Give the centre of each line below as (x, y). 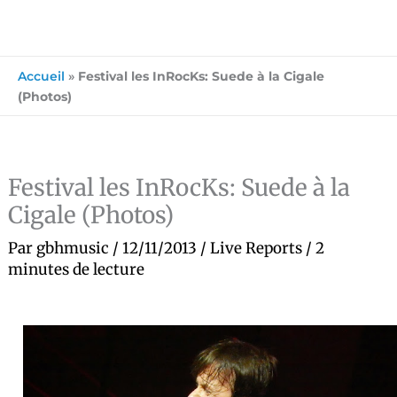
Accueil (41, 76)
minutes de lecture (77, 269)
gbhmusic (75, 248)
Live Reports (257, 248)
